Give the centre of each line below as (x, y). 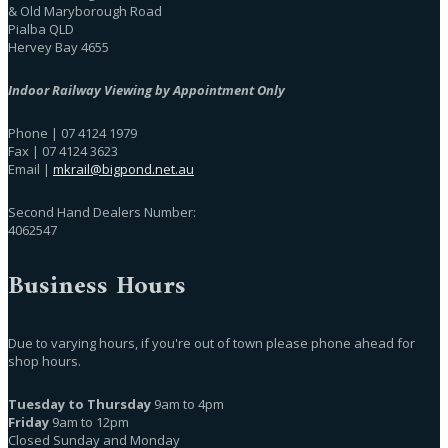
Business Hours (97, 286)
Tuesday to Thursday (79, 403)
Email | (30, 168)
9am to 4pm (187, 403)
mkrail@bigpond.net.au (123, 168)
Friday (28, 421)
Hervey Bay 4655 (58, 46)
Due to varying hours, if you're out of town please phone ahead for (211, 342)
